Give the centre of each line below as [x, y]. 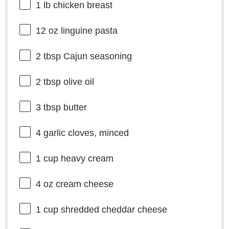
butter [74, 107]
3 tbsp [48, 107]
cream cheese [83, 184]
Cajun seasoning [96, 56]
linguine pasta [88, 30]
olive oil [77, 82]
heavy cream [86, 158]
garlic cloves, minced [85, 133]
